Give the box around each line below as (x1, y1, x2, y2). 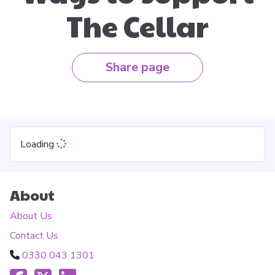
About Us (10, 209, 52, 223)
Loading (20, 137, 56, 152)
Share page (106, 59, 169, 76)
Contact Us (10, 229, 58, 243)
